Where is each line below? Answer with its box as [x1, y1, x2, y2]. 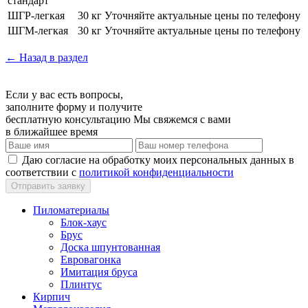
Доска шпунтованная [60, 241, 160, 253]
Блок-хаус [60, 216, 107, 228]
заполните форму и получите [5, 100, 142, 113]
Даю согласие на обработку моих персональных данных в [22, 153, 294, 166]
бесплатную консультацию [5, 113, 131, 125]
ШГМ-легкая [8, 24, 68, 36]
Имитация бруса [60, 265, 137, 278]
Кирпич [33, 290, 70, 302]
